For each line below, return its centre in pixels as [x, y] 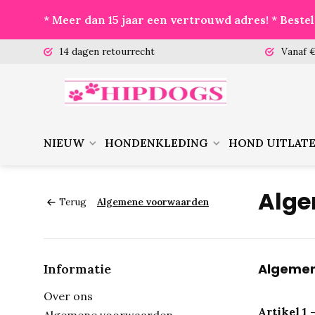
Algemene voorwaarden [153, 201]
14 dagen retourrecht [106, 51]
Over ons [68, 296]
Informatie [77, 269]
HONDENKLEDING [156, 143]
